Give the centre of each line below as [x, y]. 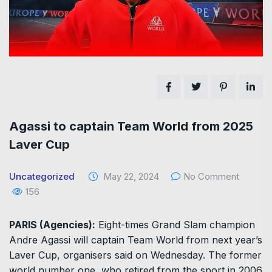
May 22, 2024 [130, 176]
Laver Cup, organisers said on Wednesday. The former [135, 255]
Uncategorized [42, 176]
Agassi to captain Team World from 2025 [131, 126]
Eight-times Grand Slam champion [175, 224]
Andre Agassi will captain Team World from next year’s [136, 240]
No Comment [211, 176]
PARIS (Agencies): [52, 224]
